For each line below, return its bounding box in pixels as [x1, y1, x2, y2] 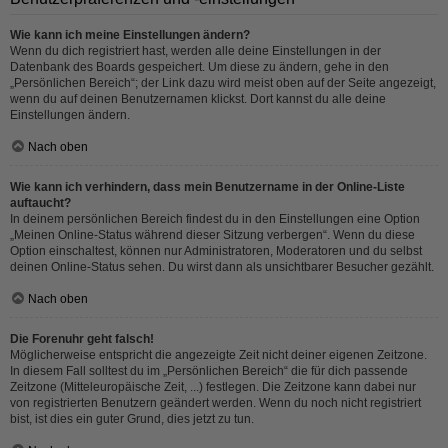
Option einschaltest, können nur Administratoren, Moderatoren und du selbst [10, 244, 422, 258]
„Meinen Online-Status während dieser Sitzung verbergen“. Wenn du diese [10, 228, 415, 242]
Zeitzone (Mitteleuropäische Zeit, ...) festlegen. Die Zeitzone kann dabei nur [10, 380, 416, 394]
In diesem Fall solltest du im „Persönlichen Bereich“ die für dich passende [10, 364, 408, 378]
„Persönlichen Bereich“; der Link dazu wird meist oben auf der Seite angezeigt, [10, 76, 436, 90]
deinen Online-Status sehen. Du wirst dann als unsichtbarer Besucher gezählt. [10, 260, 434, 274]
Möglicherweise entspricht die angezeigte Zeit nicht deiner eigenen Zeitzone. [10, 348, 427, 362]
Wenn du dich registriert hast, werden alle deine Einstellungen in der [10, 44, 381, 58]
